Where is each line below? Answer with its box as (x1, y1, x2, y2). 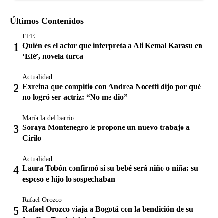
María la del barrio (22, 114, 74, 122)
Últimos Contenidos (10, 16, 84, 26)
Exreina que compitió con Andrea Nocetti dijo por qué (22, 82, 201, 91)
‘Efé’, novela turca (22, 52, 83, 60)
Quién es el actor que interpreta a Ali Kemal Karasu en (22, 41, 202, 50)
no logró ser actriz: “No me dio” (22, 92, 127, 101)
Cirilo (22, 133, 41, 142)
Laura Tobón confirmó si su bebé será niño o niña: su (22, 163, 198, 172)
